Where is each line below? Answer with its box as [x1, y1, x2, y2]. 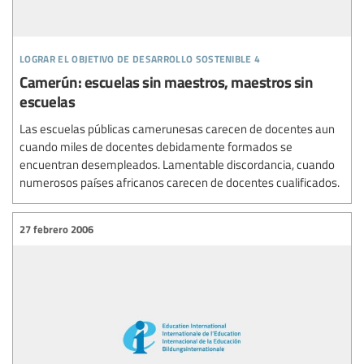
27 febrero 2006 [19, 221, 93, 236]
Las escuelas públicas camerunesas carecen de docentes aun [19, 120, 335, 137]
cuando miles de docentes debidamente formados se [19, 138, 292, 155]
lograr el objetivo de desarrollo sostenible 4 [19, 46, 261, 67]
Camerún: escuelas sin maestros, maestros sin [19, 71, 313, 93]
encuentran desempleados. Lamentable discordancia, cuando [19, 156, 335, 173]
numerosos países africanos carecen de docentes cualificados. [19, 174, 340, 191]
